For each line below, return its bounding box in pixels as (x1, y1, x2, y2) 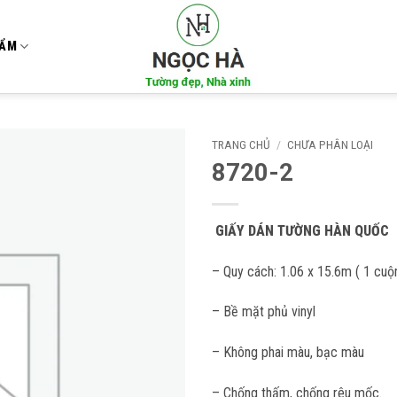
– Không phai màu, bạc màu (212, 344, 364, 362)
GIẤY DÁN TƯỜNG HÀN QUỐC (215, 222, 389, 239)
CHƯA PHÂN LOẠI (287, 137, 374, 152)
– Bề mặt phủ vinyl (212, 303, 315, 321)
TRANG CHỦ (212, 137, 270, 152)
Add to (135, 181, 169, 197)
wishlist (132, 197, 172, 213)
